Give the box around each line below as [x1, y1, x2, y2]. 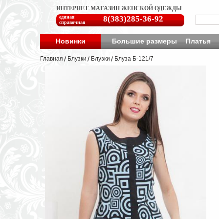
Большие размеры [111, 37, 177, 45]
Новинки [55, 37, 86, 45]
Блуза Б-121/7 [114, 55, 153, 62]
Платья [185, 37, 211, 45]
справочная [59, 20, 85, 25]
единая [59, 14, 74, 20]
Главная [40, 55, 63, 62]
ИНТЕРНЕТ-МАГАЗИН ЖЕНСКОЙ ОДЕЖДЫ [56, 5, 182, 12]
